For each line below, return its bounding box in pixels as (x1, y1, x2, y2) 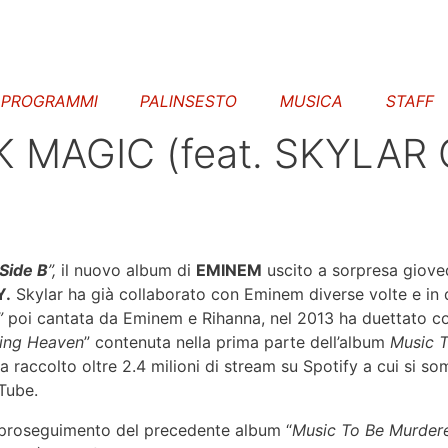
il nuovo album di (56, 260, 196, 280)
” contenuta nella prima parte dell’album (84, 332, 390, 352)
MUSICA (278, 91, 345, 111)
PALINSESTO (138, 91, 240, 111)
